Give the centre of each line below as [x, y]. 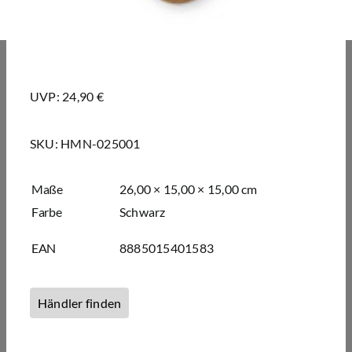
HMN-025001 [101, 144]
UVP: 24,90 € [66, 97]
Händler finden [79, 303]
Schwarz [142, 212]
